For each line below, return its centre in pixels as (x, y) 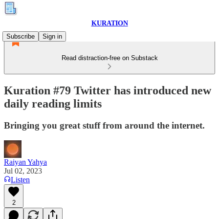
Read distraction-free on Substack (109, 58)
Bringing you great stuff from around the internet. (104, 125)
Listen (20, 179)
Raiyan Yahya (25, 162)
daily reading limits (53, 103)
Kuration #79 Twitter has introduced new (108, 90)
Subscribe (21, 36)
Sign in (52, 36)
